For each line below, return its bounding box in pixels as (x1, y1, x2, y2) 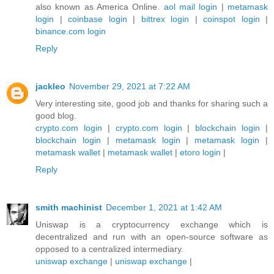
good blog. (35, 110, 76, 120)
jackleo (35, 81, 65, 91)
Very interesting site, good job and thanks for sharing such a (35, 98, 268, 108)
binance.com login (35, 26, 106, 36)
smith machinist (35, 202, 102, 212)
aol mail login (163, 1, 218, 12)
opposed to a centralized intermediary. (35, 243, 183, 254)
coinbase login (68, 13, 127, 24)
